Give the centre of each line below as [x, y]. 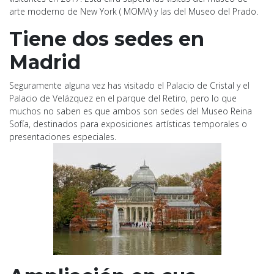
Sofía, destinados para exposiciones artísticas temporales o [128, 124]
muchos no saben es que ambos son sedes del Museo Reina [131, 111]
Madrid [45, 62]
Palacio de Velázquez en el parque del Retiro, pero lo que [123, 98]
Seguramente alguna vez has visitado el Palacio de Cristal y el [129, 85]
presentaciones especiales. [63, 136]
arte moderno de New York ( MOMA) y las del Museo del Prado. [134, 11]
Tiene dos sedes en [107, 39]
